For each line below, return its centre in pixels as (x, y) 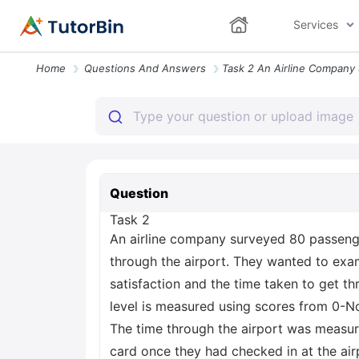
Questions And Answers (145, 68)
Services (315, 24)
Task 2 (130, 220)
